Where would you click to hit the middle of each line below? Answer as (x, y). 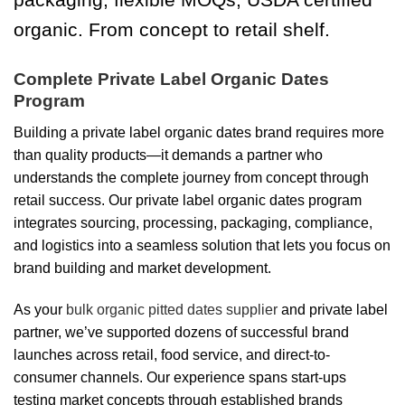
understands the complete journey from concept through (191, 177)
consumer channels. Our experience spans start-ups (180, 377)
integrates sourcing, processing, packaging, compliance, (193, 222)
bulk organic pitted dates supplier (172, 309)
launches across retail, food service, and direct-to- (172, 354)
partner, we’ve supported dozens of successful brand (181, 332)
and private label (333, 309)
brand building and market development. (142, 268)
